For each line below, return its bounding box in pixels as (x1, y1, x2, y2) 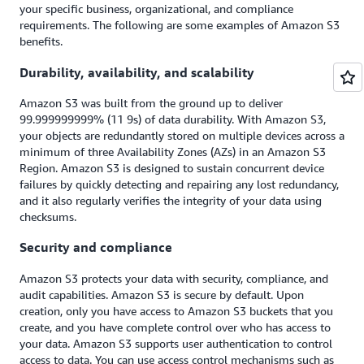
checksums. (19, 209, 76, 223)
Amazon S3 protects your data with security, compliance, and (19, 271, 328, 285)
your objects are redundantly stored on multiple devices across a (19, 128, 344, 142)
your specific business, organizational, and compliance (19, 2, 293, 16)
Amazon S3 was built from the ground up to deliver (19, 95, 283, 110)
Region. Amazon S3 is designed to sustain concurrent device (19, 160, 324, 175)
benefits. (19, 34, 63, 49)
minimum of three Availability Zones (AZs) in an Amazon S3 (19, 144, 326, 158)
